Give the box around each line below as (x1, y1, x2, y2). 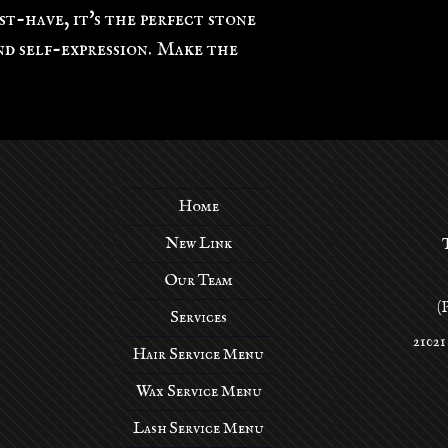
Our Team (164, 270, 233, 291)
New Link (165, 233, 232, 254)
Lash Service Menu (133, 418, 264, 439)
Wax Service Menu (135, 381, 262, 402)
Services (170, 307, 227, 328)
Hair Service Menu (133, 344, 264, 365)
